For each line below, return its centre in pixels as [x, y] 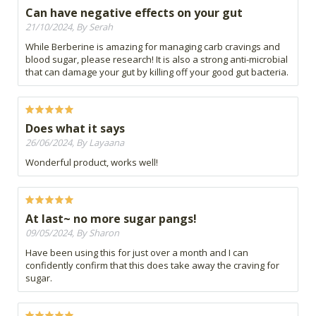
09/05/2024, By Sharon [72, 232]
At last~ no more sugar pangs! [111, 218]
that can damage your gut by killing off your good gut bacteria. [157, 72]
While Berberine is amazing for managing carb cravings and [153, 46]
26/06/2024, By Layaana [75, 142]
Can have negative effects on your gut [134, 12]
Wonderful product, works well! [92, 162]
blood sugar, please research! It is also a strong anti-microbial [157, 59]
